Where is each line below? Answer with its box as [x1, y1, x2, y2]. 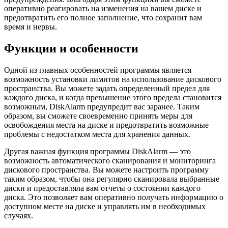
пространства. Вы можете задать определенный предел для [4, 83, 210, 93]
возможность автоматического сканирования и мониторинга [4, 156, 216, 165]
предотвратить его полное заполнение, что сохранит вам [4, 13, 202, 22]
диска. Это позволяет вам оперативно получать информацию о [4, 192, 223, 202]
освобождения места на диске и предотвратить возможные [4, 120, 209, 129]
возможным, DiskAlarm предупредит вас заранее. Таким [4, 102, 199, 111]
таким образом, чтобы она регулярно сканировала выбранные [4, 174, 219, 183]
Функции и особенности [4, 41, 138, 55]
